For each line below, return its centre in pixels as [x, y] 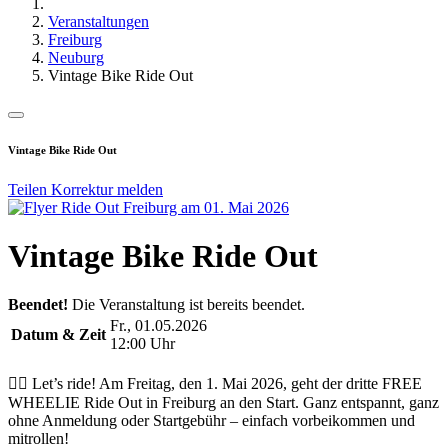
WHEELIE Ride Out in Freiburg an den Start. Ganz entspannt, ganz [223, 403]
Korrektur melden [107, 189]
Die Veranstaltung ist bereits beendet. [186, 305]
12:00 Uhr [142, 344]
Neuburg [76, 57]
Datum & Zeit [58, 335]
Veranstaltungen [98, 21]
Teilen [29, 189]
